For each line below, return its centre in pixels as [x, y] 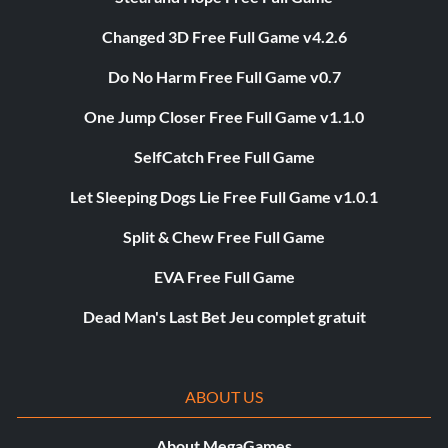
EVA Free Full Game [224, 277]
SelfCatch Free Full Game [224, 157]
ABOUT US [224, 397]
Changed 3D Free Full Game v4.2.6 [224, 37]
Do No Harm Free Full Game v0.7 [224, 77]
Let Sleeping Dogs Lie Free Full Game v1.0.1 [224, 197]
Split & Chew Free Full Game [224, 237]
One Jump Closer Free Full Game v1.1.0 [224, 117]
